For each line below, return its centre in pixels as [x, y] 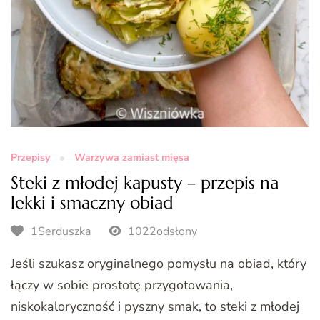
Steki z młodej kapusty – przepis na [145, 182]
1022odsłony [161, 231]
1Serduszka [61, 231]
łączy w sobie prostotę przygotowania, [122, 285]
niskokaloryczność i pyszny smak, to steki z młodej [155, 307]
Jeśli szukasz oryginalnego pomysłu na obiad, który [159, 264]
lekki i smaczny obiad [92, 202]
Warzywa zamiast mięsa [132, 157]
